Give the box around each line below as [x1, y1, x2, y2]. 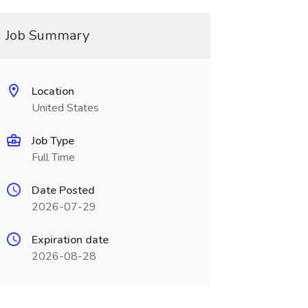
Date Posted [31, 183, 95, 198]
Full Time [31, 150, 75, 165]
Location [31, 84, 74, 99]
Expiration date [31, 232, 109, 247]
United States [31, 100, 99, 115]
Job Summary [5, 26, 89, 45]
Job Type [31, 133, 74, 148]
